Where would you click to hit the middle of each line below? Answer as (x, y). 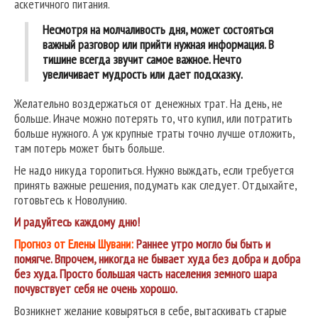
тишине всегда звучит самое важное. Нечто (142, 60)
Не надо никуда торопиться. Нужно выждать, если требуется (154, 170)
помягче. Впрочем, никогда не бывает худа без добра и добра (157, 259)
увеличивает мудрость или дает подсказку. (143, 75)
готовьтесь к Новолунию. (71, 200)
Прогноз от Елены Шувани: (75, 244)
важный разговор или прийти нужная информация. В (158, 45)
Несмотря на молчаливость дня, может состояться (158, 30)
